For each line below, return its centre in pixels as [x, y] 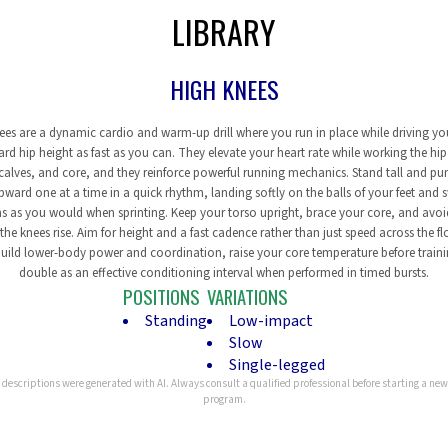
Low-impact [271, 321]
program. [224, 399]
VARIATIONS [247, 296]
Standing [176, 321]
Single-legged [277, 365]
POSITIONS [161, 296]
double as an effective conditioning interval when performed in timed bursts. [224, 273]
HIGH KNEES [224, 89]
